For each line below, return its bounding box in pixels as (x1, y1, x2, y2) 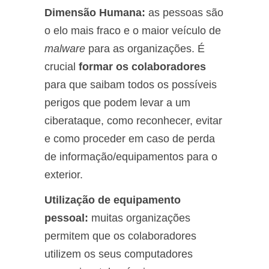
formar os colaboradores (79, 60, 206, 73)
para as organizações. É (85, 42, 205, 55)
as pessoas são (145, 6, 223, 19)
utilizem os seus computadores (44, 247, 193, 260)
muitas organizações (91, 211, 190, 224)
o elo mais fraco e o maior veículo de (44, 24, 221, 37)
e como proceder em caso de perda (44, 132, 215, 145)
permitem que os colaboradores (44, 229, 196, 242)
